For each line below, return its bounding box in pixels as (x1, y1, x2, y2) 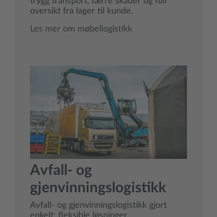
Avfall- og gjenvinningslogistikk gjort (30, 201, 167, 210)
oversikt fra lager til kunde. (30, 6, 133, 15)
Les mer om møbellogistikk (30, 24, 132, 33)
